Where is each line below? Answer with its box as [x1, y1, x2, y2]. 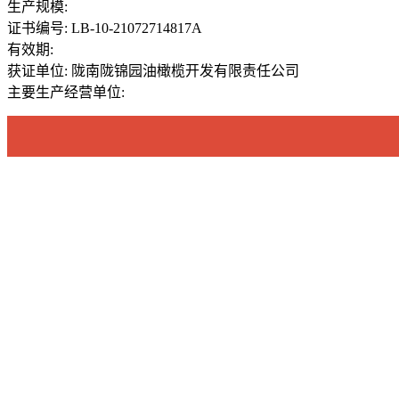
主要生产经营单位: [7, 84, 125, 100]
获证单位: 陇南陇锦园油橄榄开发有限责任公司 [7, 62, 299, 78]
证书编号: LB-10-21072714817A [7, 20, 202, 36]
